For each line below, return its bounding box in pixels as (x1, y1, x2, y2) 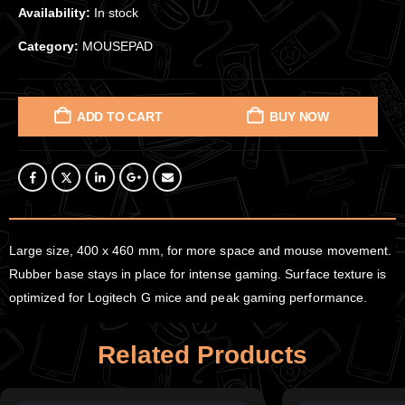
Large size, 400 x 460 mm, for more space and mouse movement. (9, 242, 392, 258)
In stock (94, 5, 138, 21)
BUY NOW (269, 109, 329, 125)
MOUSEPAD (82, 39, 153, 54)
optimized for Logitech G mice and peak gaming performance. (9, 289, 368, 305)
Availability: (18, 5, 94, 21)
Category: (18, 39, 82, 54)
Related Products (98, 340, 307, 369)
